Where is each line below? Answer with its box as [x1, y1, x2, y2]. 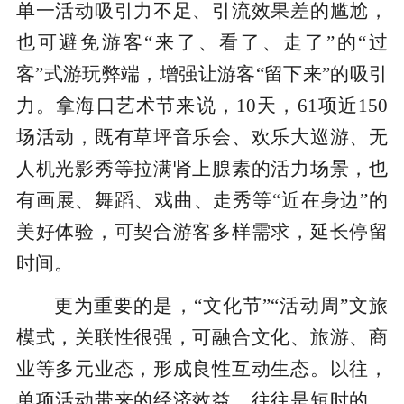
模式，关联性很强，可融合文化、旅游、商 [15, 326, 389, 349]
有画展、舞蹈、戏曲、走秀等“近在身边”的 [15, 189, 389, 212]
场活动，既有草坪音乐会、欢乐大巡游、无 [15, 126, 389, 149]
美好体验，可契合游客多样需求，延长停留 [15, 221, 389, 243]
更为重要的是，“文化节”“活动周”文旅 [53, 295, 389, 317]
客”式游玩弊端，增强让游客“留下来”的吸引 [15, 63, 389, 86]
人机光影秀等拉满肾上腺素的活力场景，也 [15, 158, 389, 180]
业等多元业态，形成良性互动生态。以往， [15, 358, 389, 381]
